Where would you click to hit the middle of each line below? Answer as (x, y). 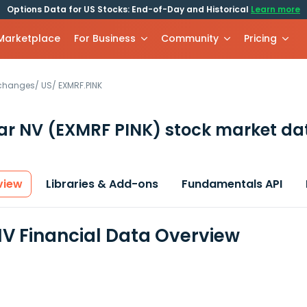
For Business (105, 38)
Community (190, 38)
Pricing (261, 38)
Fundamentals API (232, 184)
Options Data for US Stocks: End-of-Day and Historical (129, 9)
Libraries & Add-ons (102, 184)
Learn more (275, 9)
